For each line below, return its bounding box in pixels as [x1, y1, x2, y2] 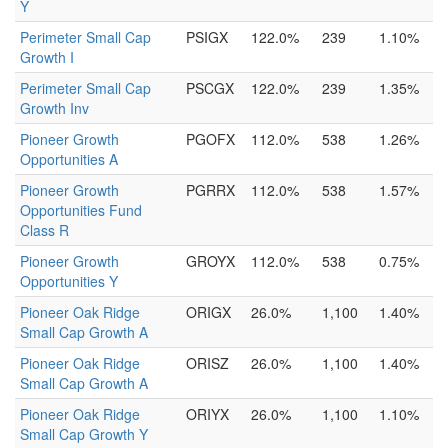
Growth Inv [20, 98, 89, 118]
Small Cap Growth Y [20, 424, 148, 444]
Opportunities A [20, 149, 118, 169]
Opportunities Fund [20, 200, 142, 220]
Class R [20, 220, 69, 240]
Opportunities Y [20, 271, 118, 291]
